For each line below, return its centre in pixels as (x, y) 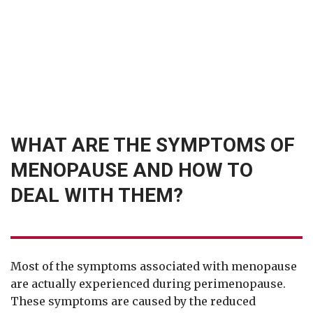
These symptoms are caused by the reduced (133, 301)
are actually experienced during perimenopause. (148, 284)
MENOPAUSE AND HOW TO (132, 170)
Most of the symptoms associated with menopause (154, 267)
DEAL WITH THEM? (97, 196)
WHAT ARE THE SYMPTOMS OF (153, 145)
